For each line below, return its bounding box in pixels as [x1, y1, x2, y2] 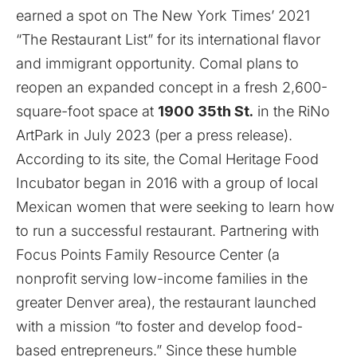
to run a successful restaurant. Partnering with [16, 222, 320, 240]
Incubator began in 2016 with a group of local [16, 175, 318, 192]
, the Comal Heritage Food [146, 151, 319, 168]
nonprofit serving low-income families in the [16, 270, 308, 288]
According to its [16, 151, 124, 168]
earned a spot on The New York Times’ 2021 [16, 7, 310, 25]
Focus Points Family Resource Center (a [16, 246, 280, 264]
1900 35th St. [158, 103, 253, 120]
